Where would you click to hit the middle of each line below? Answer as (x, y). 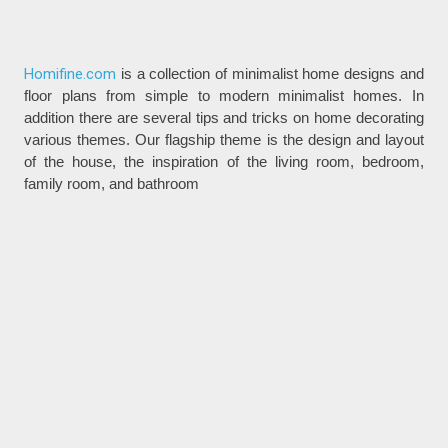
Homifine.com (70, 74)
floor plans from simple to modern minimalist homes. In (224, 96)
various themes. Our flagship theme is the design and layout (224, 140)
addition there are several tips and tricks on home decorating (224, 118)
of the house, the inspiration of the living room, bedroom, (224, 162)
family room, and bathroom (112, 184)
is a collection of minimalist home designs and (270, 74)
